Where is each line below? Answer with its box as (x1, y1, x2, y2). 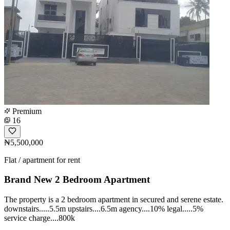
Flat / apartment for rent (4, 155, 80, 164)
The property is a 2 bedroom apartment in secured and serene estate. (4, 195, 223, 204)
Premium (10, 106, 42, 116)
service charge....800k (4, 213, 75, 222)
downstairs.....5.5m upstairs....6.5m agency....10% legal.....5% (4, 204, 203, 213)
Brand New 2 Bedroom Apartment (4, 174, 150, 185)
